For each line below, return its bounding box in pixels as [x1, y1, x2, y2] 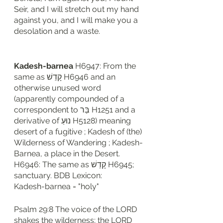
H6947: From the [75, 61, 138, 71]
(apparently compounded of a [14, 94, 126, 104]
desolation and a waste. [14, 26, 100, 36]
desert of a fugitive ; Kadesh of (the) [14, 127, 144, 136]
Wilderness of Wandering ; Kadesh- [14, 138, 143, 147]
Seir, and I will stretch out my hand [14, 4, 141, 14]
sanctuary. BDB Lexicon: [14, 171, 104, 180]
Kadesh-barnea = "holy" [14, 182, 99, 191]
